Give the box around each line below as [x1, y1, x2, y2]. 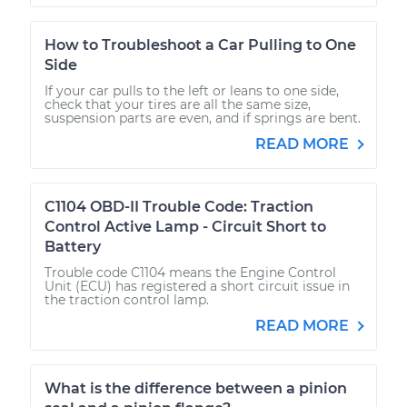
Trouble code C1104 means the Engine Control [45, 263, 336, 281]
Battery [45, 237, 101, 255]
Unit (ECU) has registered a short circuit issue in [45, 277, 350, 294]
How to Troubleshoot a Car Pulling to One [45, 35, 356, 54]
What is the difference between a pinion [45, 379, 347, 397]
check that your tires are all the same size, [45, 95, 311, 113]
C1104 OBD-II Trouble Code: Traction [45, 197, 313, 215]
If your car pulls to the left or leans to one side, [45, 82, 339, 99]
